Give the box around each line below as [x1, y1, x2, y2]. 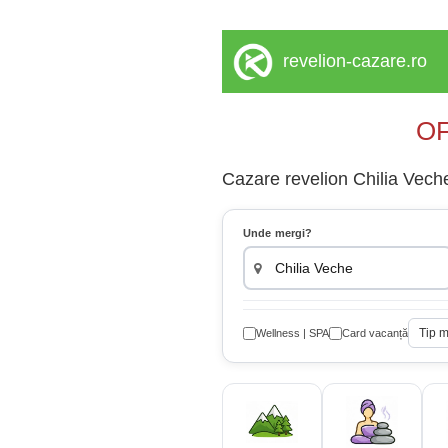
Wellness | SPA [256, 326, 329, 339]
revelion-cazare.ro [283, 51, 427, 71]
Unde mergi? [243, 227, 313, 240]
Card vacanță [342, 326, 408, 339]
